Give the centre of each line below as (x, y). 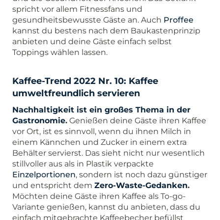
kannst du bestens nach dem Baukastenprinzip (106, 30)
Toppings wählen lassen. (60, 52)
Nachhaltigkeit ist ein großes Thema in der (101, 110)
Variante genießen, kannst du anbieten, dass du (106, 207)
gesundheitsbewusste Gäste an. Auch (88, 20)
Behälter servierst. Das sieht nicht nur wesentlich (109, 153)
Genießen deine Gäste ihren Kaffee (137, 120)
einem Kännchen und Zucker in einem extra (99, 142)
